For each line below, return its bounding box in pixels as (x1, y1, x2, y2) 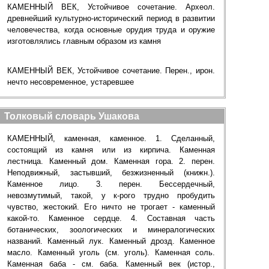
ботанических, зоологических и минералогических (7, 225, 215, 234)
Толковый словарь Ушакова (4, 111, 139, 121)
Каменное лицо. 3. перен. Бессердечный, (7, 180, 215, 189)
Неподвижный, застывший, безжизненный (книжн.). (7, 168, 215, 177)
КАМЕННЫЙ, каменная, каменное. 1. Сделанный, (7, 134, 215, 143)
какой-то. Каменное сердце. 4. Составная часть (7, 214, 215, 223)
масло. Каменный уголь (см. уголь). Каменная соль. (7, 248, 215, 257)
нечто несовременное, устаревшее (7, 77, 134, 86)
